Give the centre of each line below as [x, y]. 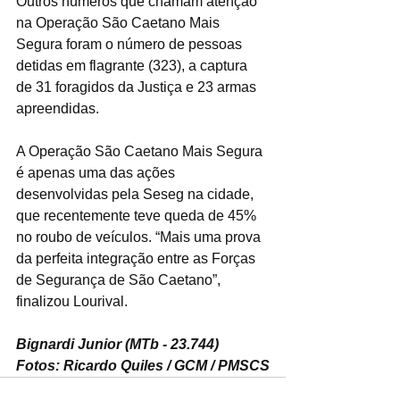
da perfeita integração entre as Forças [137, 258]
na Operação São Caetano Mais [120, 23]
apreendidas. [58, 108]
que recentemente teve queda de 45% [138, 216]
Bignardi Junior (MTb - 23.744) [117, 344]
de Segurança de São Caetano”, [120, 280]
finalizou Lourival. [72, 301]
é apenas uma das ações [97, 173]
